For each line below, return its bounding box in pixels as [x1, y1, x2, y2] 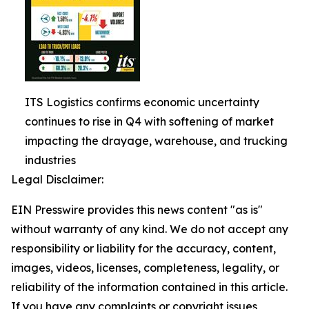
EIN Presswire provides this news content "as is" [11, 203, 263, 217]
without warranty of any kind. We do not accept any [11, 222, 288, 236]
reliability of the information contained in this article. [11, 280, 288, 294]
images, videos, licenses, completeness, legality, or [11, 261, 279, 275]
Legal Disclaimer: [11, 172, 103, 186]
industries [25, 153, 76, 167]
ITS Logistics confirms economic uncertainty [25, 95, 259, 109]
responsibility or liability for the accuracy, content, [11, 241, 276, 255]
